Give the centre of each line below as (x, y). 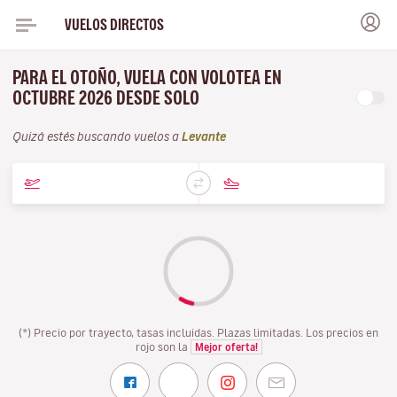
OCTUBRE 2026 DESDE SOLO (108, 98)
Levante (204, 137)
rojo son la (163, 346)
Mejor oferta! (226, 347)
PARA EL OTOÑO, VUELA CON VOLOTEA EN (147, 78)
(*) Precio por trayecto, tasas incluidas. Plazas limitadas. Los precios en (198, 332)
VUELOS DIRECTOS (114, 24)
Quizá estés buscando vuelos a (97, 137)
